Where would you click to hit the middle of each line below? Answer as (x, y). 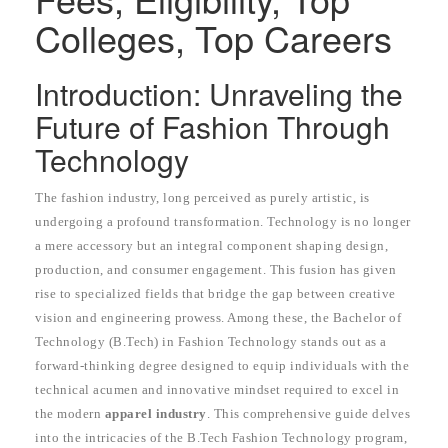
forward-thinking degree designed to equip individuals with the (222, 366)
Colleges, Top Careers (213, 38)
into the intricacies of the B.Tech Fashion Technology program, (221, 438)
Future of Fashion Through (212, 127)
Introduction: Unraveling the (219, 94)
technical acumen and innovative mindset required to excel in (217, 390)
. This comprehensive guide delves (308, 414)
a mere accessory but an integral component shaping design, (211, 246)
